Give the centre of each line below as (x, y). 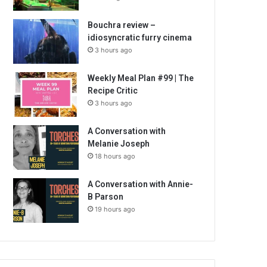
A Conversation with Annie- (141, 184)
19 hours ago (115, 209)
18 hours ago (115, 156)
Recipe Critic (113, 91)
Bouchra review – (122, 25)
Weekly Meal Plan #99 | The (141, 78)
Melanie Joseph (119, 144)
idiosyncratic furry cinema (140, 38)
